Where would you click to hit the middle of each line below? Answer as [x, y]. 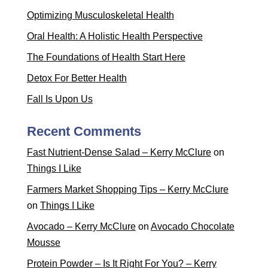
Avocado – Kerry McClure [81, 226]
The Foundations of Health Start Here [106, 57]
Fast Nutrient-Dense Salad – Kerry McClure [119, 152]
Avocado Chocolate [192, 226]
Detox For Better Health [77, 78]
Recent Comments [84, 131]
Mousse [43, 243]
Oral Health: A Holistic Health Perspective [115, 36]
